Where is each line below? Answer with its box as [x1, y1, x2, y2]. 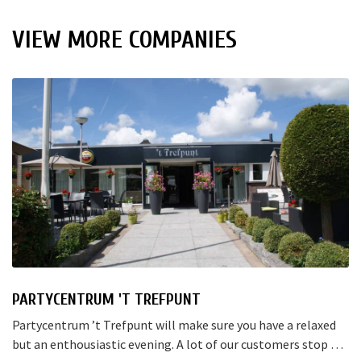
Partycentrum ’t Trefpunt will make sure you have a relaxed [12, 317, 336, 333]
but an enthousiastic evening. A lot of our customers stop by [12, 336, 343, 352]
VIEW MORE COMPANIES [12, 26, 237, 54]
